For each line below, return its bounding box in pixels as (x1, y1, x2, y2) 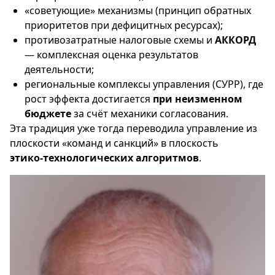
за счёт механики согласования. (71, 107, 228, 120)
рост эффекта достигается (25, 92, 153, 106)
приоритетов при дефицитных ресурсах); (25, 18, 223, 32)
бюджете (25, 107, 71, 120)
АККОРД (215, 33, 256, 47)
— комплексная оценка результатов (25, 48, 198, 61)
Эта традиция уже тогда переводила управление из (10, 122, 257, 135)
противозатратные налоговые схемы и (25, 33, 215, 47)
